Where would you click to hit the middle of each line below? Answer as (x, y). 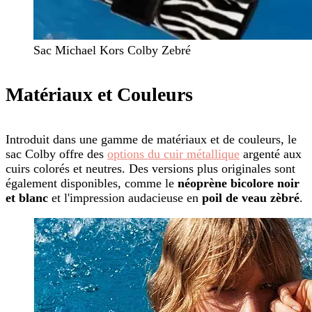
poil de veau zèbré (251, 197)
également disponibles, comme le (92, 183)
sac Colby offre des (56, 154)
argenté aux (271, 154)
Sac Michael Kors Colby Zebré (112, 50)
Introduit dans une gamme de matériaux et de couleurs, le (151, 139)
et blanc (27, 197)
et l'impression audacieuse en (125, 197)
